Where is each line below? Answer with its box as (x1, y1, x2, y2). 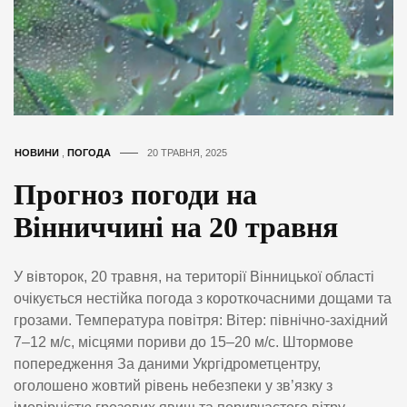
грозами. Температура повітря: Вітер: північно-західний (14, 313, 388, 329)
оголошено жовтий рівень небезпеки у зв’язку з (14, 378, 333, 394)
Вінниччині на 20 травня (14, 211, 338, 244)
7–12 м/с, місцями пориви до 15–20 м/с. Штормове (14, 334, 353, 351)
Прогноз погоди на (14, 178, 257, 212)
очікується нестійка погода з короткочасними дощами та (14, 291, 392, 307)
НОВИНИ (15, 147, 59, 159)
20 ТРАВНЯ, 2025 (147, 147, 227, 159)
